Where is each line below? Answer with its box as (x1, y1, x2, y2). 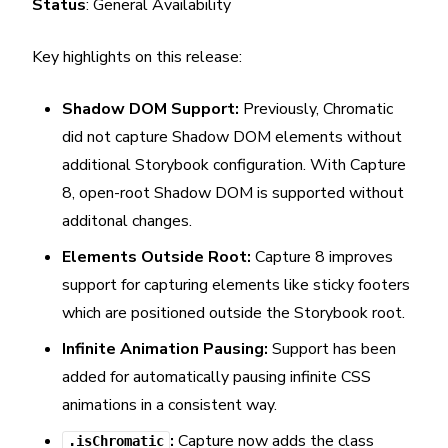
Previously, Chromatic (239, 98, 393, 120)
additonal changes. (62, 210, 192, 232)
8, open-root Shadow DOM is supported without (62, 182, 404, 204)
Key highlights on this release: (32, 46, 242, 68)
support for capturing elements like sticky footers (62, 274, 410, 296)
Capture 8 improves (251, 246, 393, 268)
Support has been (268, 338, 396, 360)
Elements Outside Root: (62, 246, 251, 268)
